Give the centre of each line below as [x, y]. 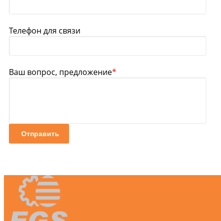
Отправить [40, 133]
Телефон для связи [45, 30]
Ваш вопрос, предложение [60, 72]
